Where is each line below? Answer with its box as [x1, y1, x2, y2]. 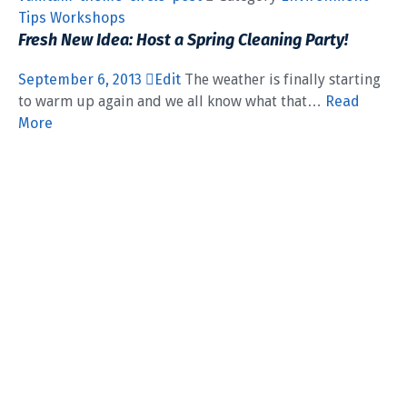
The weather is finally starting [181, 71, 381, 89]
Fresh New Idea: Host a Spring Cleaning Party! [18, 30, 348, 51]
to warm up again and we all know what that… [18, 93, 325, 111]
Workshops [50, 9, 125, 27]
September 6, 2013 [18, 71, 145, 89]
